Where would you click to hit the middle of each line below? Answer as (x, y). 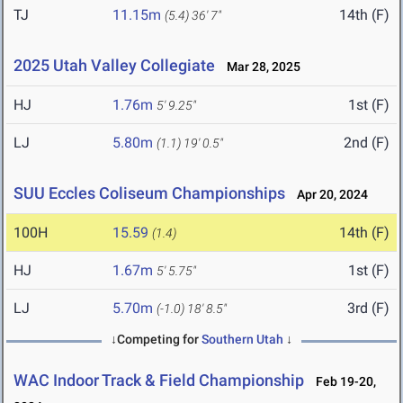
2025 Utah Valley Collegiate (114, 66)
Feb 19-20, (342, 382)
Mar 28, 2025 (260, 67)
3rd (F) (368, 309)
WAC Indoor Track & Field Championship (159, 381)
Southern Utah (242, 340)
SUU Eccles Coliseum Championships (149, 193)
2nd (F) (367, 143)
